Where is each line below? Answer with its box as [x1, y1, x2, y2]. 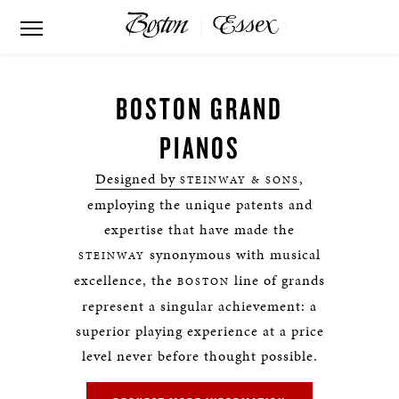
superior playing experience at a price [75, 321, 324, 341]
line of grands [230, 270, 325, 290]
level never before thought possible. [81, 346, 318, 366]
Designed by [95, 168, 180, 189]
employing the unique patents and [86, 194, 313, 215]
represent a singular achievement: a [82, 296, 317, 316]
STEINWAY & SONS [180, 173, 299, 187]
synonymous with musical [145, 244, 321, 265]
